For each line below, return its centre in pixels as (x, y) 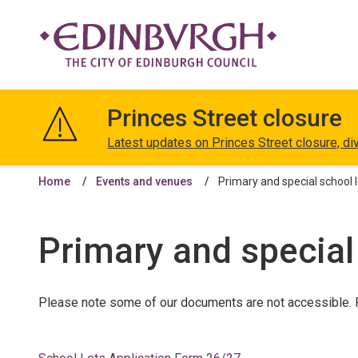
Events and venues (144, 181)
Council (58, 154)
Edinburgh (65, 135)
